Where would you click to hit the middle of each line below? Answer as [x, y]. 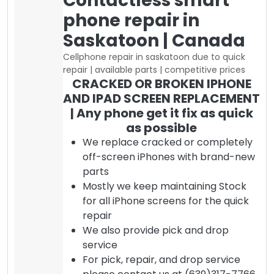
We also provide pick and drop [156, 230]
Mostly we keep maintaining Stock [165, 186]
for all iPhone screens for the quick [166, 201]
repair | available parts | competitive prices [154, 69]
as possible [161, 128]
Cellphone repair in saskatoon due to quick [154, 57]
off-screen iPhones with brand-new [169, 157]
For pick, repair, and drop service [161, 259]
